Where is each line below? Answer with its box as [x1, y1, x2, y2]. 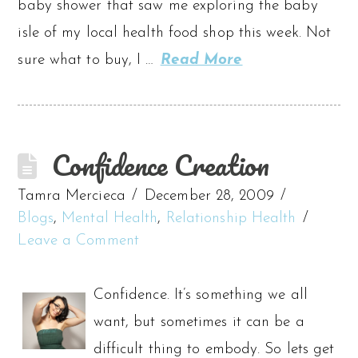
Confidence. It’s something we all [93, 287, 308, 303]
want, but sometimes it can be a [93, 314, 304, 330]
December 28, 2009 [145, 188, 274, 204]
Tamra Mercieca [18, 188, 125, 204]
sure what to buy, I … [18, 52, 159, 68]
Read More [160, 52, 243, 68]
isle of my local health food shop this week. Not [18, 25, 332, 41]
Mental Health [62, 210, 158, 226]
